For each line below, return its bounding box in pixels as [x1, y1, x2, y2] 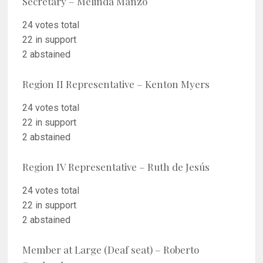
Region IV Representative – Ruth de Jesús [22, 160, 210, 174]
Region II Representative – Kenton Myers [22, 77, 210, 91]
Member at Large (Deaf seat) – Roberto [22, 243, 200, 257]
